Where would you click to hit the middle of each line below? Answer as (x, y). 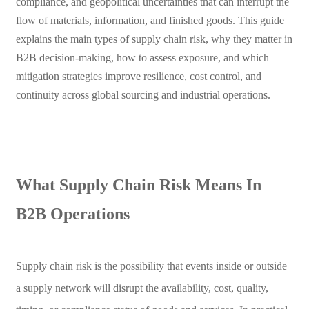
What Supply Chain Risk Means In (138, 185)
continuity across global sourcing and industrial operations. (143, 95)
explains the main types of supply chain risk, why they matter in (154, 39)
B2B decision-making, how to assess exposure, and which (142, 58)
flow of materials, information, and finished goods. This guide (150, 21)
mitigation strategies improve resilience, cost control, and (138, 77)
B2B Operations (72, 213)
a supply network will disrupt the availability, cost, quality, (142, 288)
